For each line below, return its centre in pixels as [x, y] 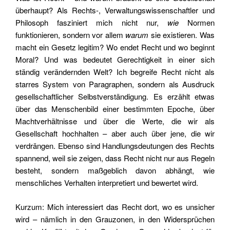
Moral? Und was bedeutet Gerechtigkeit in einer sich [115, 60]
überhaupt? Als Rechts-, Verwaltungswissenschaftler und [115, 10]
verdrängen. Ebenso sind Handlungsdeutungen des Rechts [115, 146]
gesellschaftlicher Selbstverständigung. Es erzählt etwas [115, 97]
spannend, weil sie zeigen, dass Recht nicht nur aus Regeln [115, 158]
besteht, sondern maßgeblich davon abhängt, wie [115, 170]
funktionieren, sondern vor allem [71, 35]
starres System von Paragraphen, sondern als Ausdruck [115, 84]
